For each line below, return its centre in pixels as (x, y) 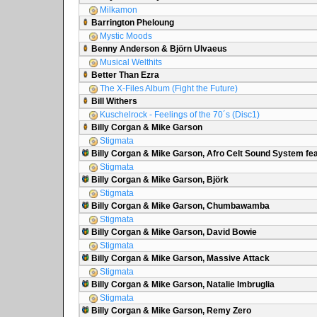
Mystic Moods (125, 36)
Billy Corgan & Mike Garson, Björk (159, 180)
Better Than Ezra (124, 75)
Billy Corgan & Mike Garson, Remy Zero (170, 311)
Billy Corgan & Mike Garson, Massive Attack (179, 258)
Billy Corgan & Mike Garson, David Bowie (173, 232)
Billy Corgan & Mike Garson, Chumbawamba (179, 206)
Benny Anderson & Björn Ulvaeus (158, 49)
